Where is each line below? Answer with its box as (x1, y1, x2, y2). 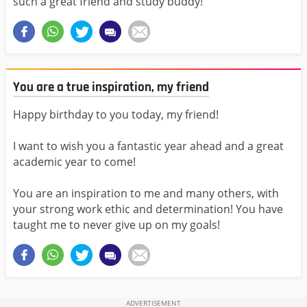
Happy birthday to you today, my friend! (13, 107, 219, 123)
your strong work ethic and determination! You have (13, 201, 283, 217)
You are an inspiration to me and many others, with (13, 186, 279, 201)
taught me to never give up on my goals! (13, 217, 220, 233)
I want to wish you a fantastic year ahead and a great (13, 138, 284, 154)
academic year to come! (13, 154, 136, 170)
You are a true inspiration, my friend (13, 78, 209, 96)
